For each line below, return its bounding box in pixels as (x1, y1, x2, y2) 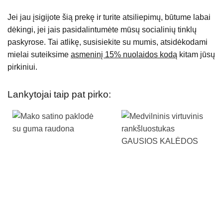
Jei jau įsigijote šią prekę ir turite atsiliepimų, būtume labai (7, 12, 211, 21)
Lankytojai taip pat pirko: (7, 89, 111, 100)
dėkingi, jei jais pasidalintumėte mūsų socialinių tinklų (7, 25, 197, 34)
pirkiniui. (7, 62, 37, 71)
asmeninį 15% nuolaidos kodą (71, 50, 177, 59)
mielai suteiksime (7, 50, 71, 59)
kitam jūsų (177, 50, 215, 59)
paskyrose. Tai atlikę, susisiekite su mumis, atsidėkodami (7, 37, 208, 46)
